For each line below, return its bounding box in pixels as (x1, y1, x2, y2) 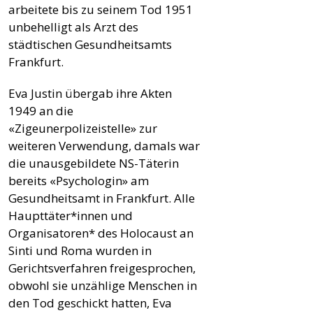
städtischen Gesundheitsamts (8, 36, 172, 52)
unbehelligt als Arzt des (8, 18, 138, 35)
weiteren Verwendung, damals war (8, 137, 200, 154)
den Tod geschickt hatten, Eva (8, 294, 172, 311)
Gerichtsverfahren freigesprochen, (8, 259, 196, 276)
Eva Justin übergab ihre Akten (8, 85, 172, 101)
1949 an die (8, 102, 73, 119)
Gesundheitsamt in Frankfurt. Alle (8, 189, 195, 206)
